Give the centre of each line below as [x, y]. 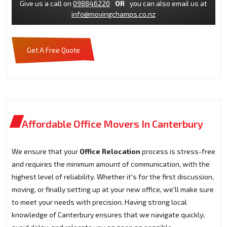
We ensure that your [45, 152]
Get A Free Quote [53, 50]
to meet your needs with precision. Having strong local [99, 202]
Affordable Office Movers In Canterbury [112, 124]
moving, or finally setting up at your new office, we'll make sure [113, 190]
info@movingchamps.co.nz [113, 14]
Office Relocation [110, 152]
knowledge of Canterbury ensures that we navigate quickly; [108, 215]
